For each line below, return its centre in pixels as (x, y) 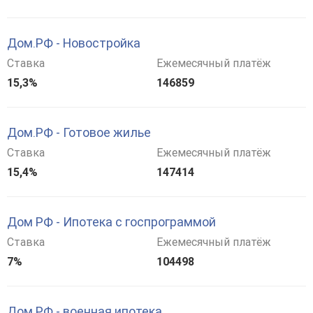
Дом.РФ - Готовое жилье (79, 132)
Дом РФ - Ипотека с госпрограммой (111, 221)
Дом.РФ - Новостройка (74, 43)
